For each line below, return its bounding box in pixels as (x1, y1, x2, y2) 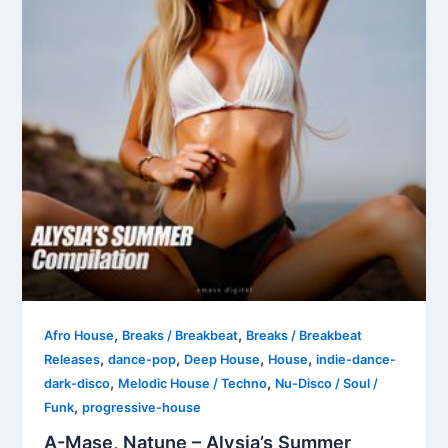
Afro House (44, 328, 115, 344)
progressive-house (82, 400, 202, 416)
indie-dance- (316, 352, 397, 368)
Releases (44, 352, 101, 368)
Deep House (184, 352, 261, 368)
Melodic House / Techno (118, 376, 268, 392)
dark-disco (44, 376, 111, 392)
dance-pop (108, 352, 177, 368)
